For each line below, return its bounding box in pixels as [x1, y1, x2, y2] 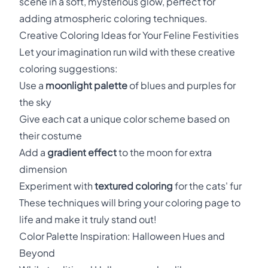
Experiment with [19, 179, 95, 192]
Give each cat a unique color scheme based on [19, 112, 230, 125]
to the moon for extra [117, 146, 212, 159]
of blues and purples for [127, 79, 236, 92]
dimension [19, 163, 67, 175]
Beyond [19, 246, 55, 259]
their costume [19, 129, 82, 142]
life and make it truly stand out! [19, 213, 157, 226]
